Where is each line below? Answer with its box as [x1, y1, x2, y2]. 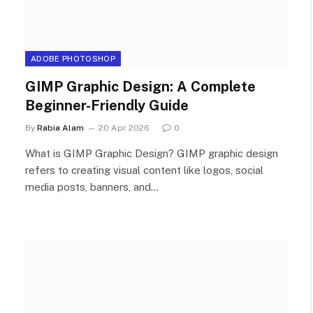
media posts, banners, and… [25, 180, 159, 193]
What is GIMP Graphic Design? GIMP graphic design [25, 147, 278, 159]
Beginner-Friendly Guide [25, 96, 189, 114]
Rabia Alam [37, 122, 84, 133]
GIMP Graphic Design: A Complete [25, 78, 256, 95]
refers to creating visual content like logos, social [25, 163, 263, 176]
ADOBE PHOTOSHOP [31, 54, 115, 63]
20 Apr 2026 [99, 122, 150, 133]
